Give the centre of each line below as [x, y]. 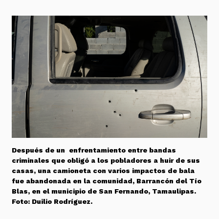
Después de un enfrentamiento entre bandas [94, 150]
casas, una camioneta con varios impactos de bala [103, 170]
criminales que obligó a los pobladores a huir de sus [106, 160]
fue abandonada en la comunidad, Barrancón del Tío [107, 181]
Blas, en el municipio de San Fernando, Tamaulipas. [104, 191]
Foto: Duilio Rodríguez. [52, 201]
